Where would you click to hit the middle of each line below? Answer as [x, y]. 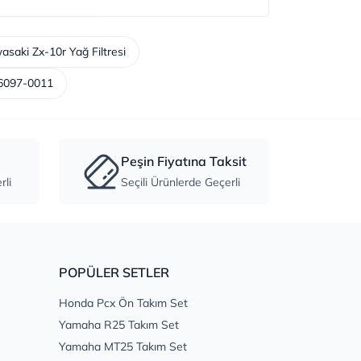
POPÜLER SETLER [114, 273]
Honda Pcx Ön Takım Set [123, 303]
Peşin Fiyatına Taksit [183, 162]
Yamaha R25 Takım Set [119, 325]
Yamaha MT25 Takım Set [123, 347]
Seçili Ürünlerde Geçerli [180, 183]
